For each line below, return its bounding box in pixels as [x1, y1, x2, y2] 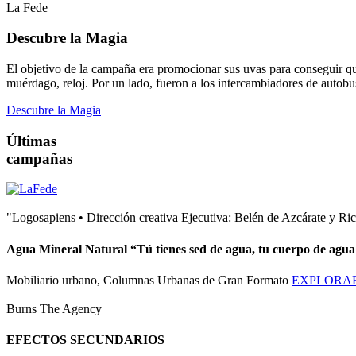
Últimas [6, 132, 56, 149]
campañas [6, 149, 72, 167]
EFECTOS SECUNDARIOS [6, 333, 164, 347]
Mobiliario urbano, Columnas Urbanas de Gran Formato [6, 273, 288, 287]
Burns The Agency [6, 301, 102, 315]
